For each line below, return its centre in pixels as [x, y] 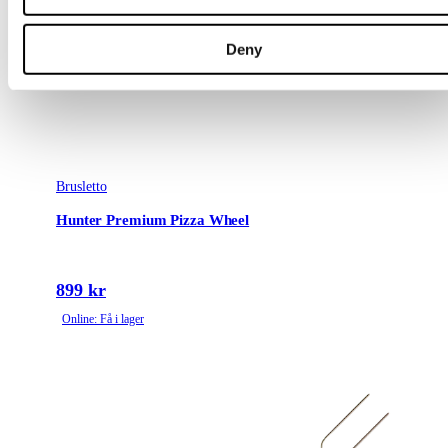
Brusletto [81, 187]
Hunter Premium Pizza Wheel [153, 219]
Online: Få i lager [103, 319]
